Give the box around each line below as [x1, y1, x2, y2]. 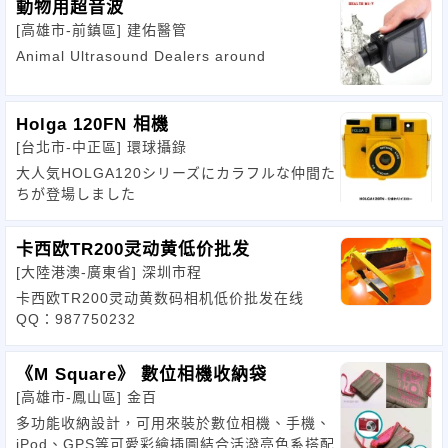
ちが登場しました [16, 186, 136, 202]
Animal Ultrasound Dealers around [16, 48, 266, 64]
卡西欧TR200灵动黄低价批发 [16, 240, 250, 259]
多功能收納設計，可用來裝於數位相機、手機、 [16, 415, 331, 431]
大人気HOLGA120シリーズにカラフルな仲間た [16, 165, 336, 181]
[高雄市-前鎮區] [16, 22, 127, 38]
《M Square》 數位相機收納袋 [16, 365, 267, 384]
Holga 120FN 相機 [16, 115, 169, 134]
